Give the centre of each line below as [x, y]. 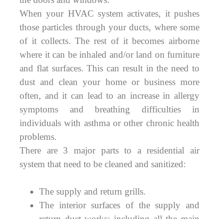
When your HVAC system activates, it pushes [109, 14]
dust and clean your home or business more [109, 82]
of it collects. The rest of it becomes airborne [109, 41]
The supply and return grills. [92, 192]
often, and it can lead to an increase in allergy [109, 96]
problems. [38, 137]
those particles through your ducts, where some [109, 27]
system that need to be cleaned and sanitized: [103, 164]
